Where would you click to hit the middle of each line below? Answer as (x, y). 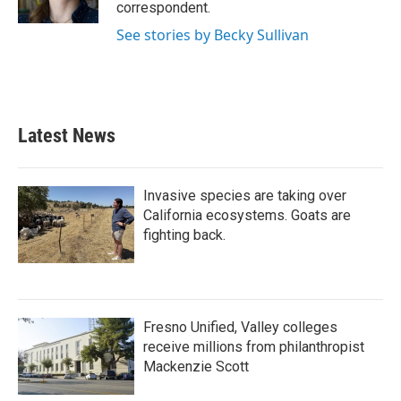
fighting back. (184, 235)
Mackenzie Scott (196, 367)
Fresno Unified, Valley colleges (240, 327)
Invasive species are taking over (245, 196)
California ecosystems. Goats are (247, 215)
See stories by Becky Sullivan (213, 35)
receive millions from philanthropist (254, 347)
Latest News (67, 136)
